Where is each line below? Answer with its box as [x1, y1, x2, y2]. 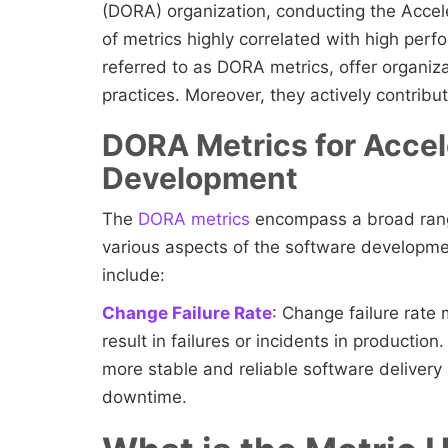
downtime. [102, 387, 192, 408]
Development [102, 160, 305, 197]
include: [102, 265, 170, 286]
